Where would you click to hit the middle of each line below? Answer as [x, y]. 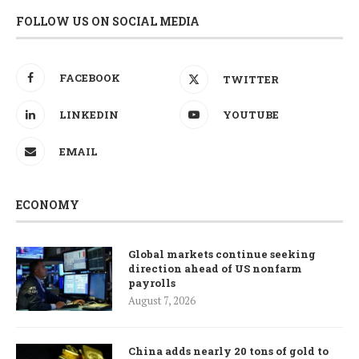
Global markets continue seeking [222, 254]
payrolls [152, 283]
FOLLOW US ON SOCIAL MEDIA [108, 22]
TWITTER [251, 80]
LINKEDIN [89, 115]
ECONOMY [48, 205]
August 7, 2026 [162, 301]
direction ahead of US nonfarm [215, 269]
